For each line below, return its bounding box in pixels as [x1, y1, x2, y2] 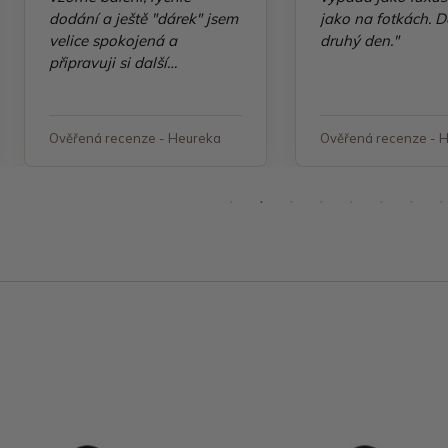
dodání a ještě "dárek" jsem [49, 9, 238, 28]
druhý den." [320, 31, 399, 50]
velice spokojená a [49, 31, 177, 50]
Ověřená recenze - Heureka [49, 130, 221, 146]
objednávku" [49, 75, 137, 94]
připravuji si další [49, 53, 167, 72]
